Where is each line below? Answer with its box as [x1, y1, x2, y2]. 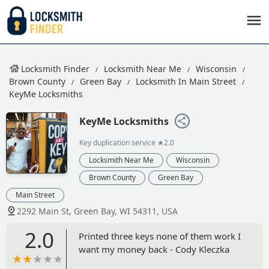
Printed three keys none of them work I [79, 229, 241, 242]
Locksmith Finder [21, 63, 89, 74]
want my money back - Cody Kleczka [79, 243, 229, 255]
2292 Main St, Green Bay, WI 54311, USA [17, 205, 178, 217]
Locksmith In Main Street [136, 76, 236, 87]
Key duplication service [79, 137, 156, 148]
